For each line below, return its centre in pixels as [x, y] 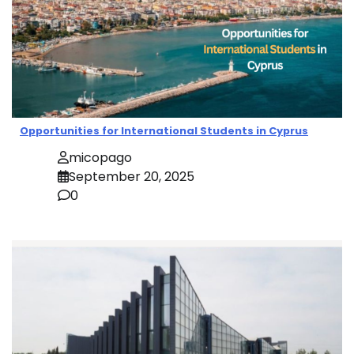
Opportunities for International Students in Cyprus [164, 130]
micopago [100, 157]
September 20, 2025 [132, 176]
